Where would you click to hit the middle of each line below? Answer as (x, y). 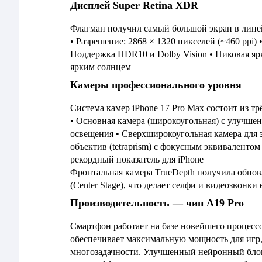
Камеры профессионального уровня (156, 85)
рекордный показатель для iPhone (137, 159)
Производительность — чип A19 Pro (157, 203)
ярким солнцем (101, 67)
